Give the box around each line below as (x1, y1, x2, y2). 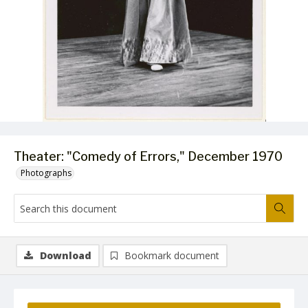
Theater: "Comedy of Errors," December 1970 (14, 149, 283, 164)
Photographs (21, 167, 71, 179)
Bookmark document (124, 249, 219, 262)
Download (40, 249, 91, 262)
